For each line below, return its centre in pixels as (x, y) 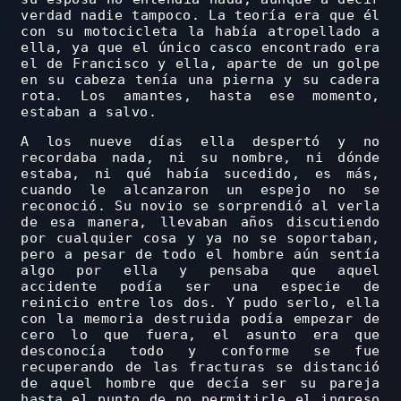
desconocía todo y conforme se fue (200, 351)
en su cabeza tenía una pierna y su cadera (200, 80)
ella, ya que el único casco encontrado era (200, 48)
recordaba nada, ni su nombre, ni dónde (200, 158)
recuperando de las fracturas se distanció (200, 367)
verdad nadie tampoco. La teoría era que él (200, 16)
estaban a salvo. (89, 112)
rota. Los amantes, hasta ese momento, (200, 96)
